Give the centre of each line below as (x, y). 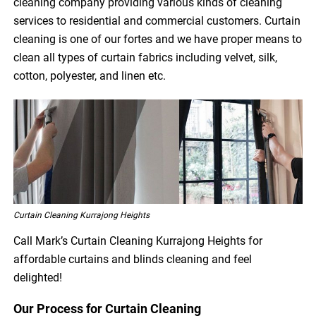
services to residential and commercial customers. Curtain (157, 21)
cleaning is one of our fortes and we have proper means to (158, 39)
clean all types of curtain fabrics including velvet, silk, (146, 58)
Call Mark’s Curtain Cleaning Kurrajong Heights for (138, 241)
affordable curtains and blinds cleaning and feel (133, 260)
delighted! (38, 278)
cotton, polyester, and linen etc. (90, 76)
